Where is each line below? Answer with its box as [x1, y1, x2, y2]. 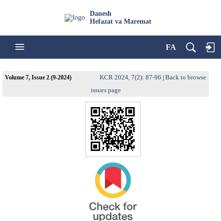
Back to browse [165, 74, 206, 81]
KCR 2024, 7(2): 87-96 [100, 74, 161, 81]
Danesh [90, 10, 111, 17]
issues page [90, 86, 121, 94]
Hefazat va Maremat [90, 18, 151, 25]
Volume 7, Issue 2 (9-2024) [5, 74, 72, 81]
